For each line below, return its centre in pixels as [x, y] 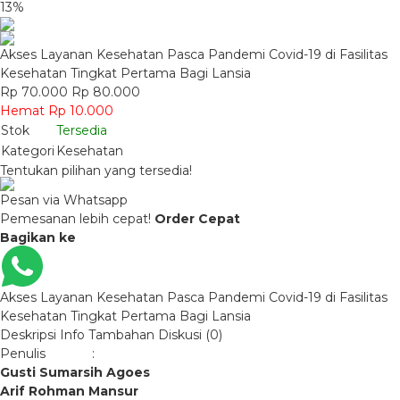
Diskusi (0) [190, 335]
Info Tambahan [107, 335]
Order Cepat [197, 219]
